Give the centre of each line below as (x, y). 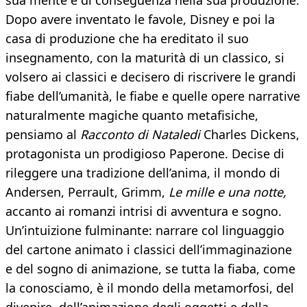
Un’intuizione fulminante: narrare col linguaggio (145, 231)
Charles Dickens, (250, 135)
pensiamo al (43, 135)
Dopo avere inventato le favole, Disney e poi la (140, 20)
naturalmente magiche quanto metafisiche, (132, 115)
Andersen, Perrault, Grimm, (87, 192)
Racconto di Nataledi (140, 135)
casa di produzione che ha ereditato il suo (127, 39)
